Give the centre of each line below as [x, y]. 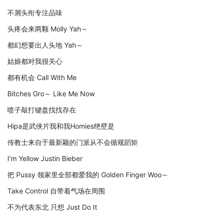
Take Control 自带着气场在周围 [56, 191]
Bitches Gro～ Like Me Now [51, 93]
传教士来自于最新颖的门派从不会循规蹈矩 [73, 142]
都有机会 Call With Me [42, 77]
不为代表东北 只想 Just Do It [52, 207]
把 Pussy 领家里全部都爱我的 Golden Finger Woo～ [88, 174]
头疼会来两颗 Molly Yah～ [48, 28]
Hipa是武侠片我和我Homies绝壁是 [61, 126]
